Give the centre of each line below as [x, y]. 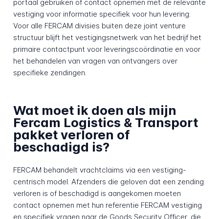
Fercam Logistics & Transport [105, 123]
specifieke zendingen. [50, 72]
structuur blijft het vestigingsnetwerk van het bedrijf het [107, 37]
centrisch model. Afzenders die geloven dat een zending [108, 182]
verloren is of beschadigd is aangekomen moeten [97, 194]
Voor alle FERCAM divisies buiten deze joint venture [99, 25]
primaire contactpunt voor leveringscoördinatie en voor [107, 49]
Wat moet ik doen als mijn [95, 110]
